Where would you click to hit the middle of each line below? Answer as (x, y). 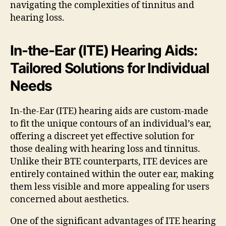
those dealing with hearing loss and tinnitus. (105, 149)
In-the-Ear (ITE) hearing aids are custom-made (109, 111)
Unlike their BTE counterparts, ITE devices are (109, 161)
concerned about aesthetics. (70, 199)
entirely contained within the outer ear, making (112, 174)
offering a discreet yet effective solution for (102, 136)
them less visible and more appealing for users (110, 187)
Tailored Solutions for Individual (110, 68)
